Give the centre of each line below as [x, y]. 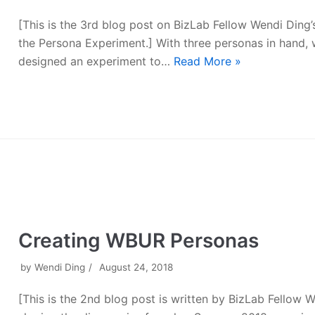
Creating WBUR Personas [139, 240]
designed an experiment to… [96, 61]
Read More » [208, 61]
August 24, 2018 [136, 267]
